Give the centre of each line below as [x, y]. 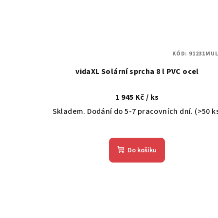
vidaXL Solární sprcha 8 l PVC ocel [137, 71]
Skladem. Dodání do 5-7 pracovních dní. [124, 111]
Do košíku [142, 150]
